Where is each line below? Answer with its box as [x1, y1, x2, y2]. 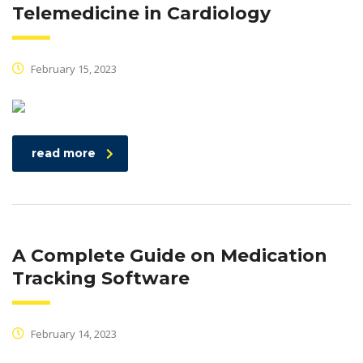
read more [32, 146, 96, 161]
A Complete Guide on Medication [12, 245, 327, 267]
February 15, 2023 [28, 62, 117, 77]
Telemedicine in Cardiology [12, 2, 271, 25]
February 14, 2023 [28, 327, 117, 342]
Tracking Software [12, 267, 190, 290]
